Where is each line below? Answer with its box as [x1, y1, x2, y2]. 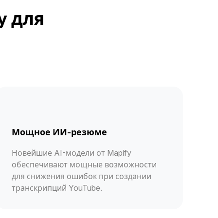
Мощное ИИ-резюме [12, 127, 107, 137]
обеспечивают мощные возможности [12, 159, 157, 169]
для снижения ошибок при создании [12, 171, 151, 181]
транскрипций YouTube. [12, 182, 102, 193]
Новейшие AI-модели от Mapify [12, 147, 131, 158]
